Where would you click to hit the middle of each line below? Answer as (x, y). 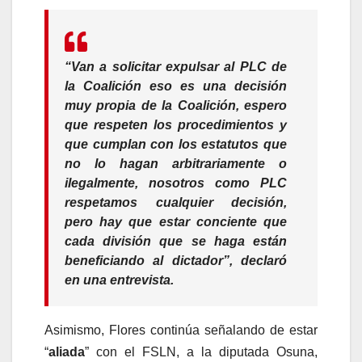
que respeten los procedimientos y (176, 124)
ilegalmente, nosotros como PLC (176, 183)
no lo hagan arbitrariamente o (176, 163)
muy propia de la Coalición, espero (176, 105)
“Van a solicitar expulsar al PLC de (176, 66)
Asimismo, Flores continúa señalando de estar (181, 330)
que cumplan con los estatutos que (176, 144)
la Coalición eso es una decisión (176, 86)
